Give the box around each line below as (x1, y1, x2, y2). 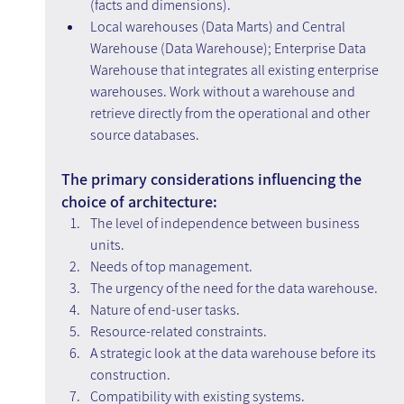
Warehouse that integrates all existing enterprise (89, 60, 381, 80)
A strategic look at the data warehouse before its (89, 344, 379, 363)
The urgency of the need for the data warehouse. (89, 279, 378, 298)
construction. (89, 365, 170, 385)
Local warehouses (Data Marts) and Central (89, 17, 348, 37)
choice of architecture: (60, 191, 217, 213)
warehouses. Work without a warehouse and (89, 82, 358, 102)
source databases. (89, 125, 199, 145)
